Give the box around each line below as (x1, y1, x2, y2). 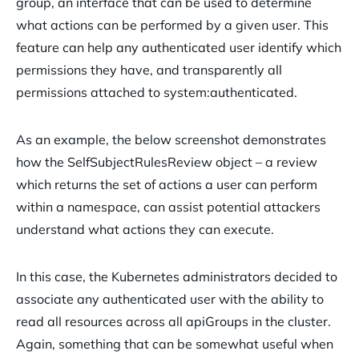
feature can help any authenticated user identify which (16, 39, 341, 56)
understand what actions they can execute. (16, 221, 274, 238)
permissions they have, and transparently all (16, 62, 282, 79)
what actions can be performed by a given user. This (16, 17, 329, 34)
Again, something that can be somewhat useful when (16, 336, 333, 353)
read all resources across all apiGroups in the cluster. (16, 313, 331, 330)
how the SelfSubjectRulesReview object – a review (16, 154, 317, 171)
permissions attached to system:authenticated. (16, 84, 297, 101)
